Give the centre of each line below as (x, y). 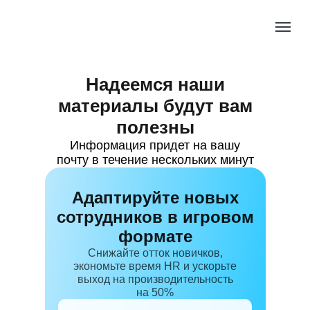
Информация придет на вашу (155, 145)
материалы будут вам (155, 106)
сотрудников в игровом (155, 217)
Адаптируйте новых (155, 198)
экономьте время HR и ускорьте (155, 266)
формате (155, 236)
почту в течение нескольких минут (155, 160)
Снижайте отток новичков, (155, 253)
